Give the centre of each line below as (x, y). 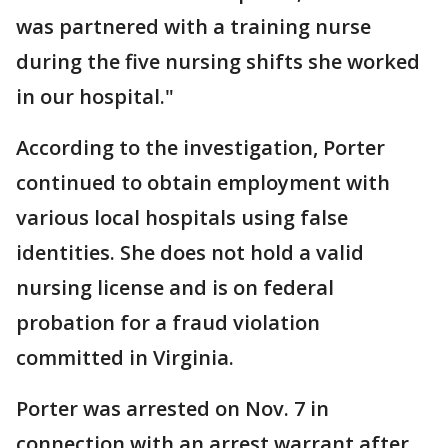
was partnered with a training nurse (193, 26)
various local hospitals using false (182, 217)
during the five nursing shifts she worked (218, 61)
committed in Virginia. (125, 357)
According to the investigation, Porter (200, 147)
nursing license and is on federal (175, 287)
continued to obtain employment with (203, 182)
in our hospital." (95, 96)
